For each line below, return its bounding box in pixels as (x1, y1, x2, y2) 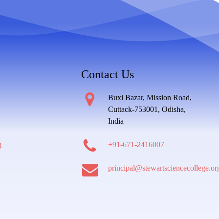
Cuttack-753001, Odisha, (108, 105, 186, 114)
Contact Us (81, 68, 134, 81)
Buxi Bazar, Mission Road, (108, 93, 192, 102)
